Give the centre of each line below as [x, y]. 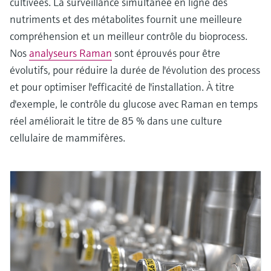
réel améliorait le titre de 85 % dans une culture [116, 120]
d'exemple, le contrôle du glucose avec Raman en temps [134, 103]
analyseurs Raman [70, 53]
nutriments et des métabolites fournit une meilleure [126, 19]
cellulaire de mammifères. [67, 137]
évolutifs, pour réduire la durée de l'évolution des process [135, 70]
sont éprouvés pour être [166, 53]
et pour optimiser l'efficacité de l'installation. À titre [122, 87]
